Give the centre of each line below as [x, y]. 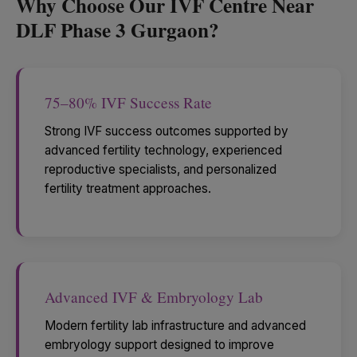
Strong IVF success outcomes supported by [167, 131]
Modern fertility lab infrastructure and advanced [175, 325]
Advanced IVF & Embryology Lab [154, 296]
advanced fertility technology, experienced [163, 150]
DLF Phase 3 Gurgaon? [118, 30]
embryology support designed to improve [159, 344]
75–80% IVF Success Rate [128, 102]
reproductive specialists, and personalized [161, 169]
